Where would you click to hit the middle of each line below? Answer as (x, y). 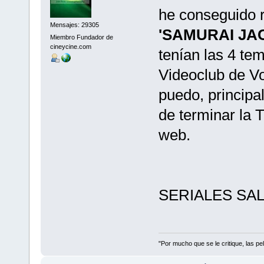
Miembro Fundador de (81, 37)
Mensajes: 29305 (74, 24)
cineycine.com (70, 46)
